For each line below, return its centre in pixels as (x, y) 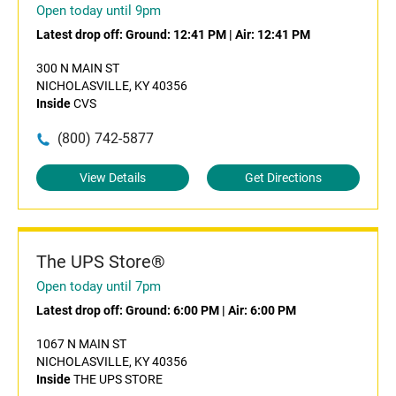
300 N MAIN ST (78, 68)
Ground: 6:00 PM (172, 310)
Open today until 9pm (99, 11)
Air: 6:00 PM (262, 310)
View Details (113, 178)
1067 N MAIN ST (81, 344)
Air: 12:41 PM (273, 34)
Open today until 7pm (99, 286)
